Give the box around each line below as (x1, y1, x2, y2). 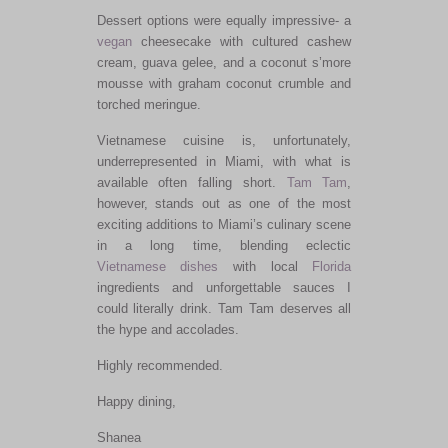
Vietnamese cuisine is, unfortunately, (96, 132, 352, 148)
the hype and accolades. (96, 321, 239, 337)
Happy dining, (96, 393, 176, 409)
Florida (312, 258, 352, 274)
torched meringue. (96, 96, 201, 112)
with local (218, 258, 313, 274)
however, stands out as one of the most (96, 195, 352, 211)
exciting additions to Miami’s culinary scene (96, 216, 352, 232)
